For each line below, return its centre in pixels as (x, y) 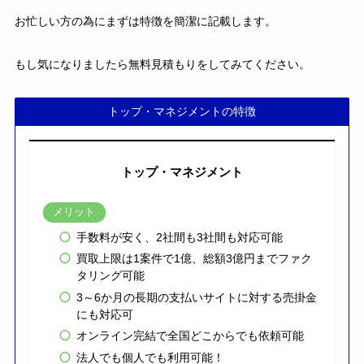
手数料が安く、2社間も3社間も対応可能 (179, 237)
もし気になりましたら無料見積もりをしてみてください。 (162, 65)
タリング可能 (110, 276)
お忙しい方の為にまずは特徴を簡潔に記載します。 (145, 22)
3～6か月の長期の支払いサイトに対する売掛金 (196, 297)
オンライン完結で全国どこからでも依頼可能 (190, 336)
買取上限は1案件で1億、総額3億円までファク (194, 259)
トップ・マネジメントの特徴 (182, 112)
